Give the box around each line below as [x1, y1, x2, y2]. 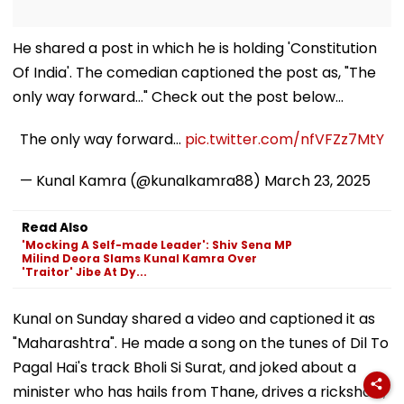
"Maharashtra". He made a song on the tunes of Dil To [13, 332, 389, 353]
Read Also [22, 217, 88, 236]
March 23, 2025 [264, 170, 371, 191]
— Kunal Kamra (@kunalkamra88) [20, 170, 264, 191]
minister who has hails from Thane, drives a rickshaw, [13, 381, 386, 402]
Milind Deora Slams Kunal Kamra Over [22, 250, 257, 266]
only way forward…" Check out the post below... [13, 86, 344, 107]
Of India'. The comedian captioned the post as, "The [13, 61, 376, 83]
